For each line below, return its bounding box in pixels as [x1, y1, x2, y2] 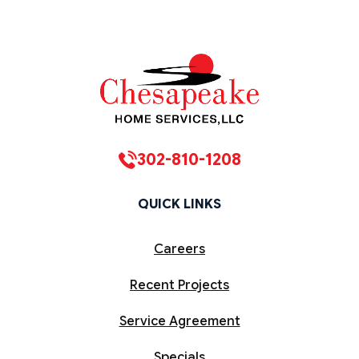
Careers [154, 240, 205, 257]
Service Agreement [119, 313, 240, 329]
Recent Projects [130, 276, 229, 293]
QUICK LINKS [138, 196, 221, 212]
